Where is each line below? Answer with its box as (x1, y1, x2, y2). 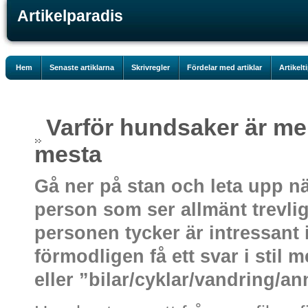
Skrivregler (131, 63, 170, 71)
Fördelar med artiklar (187, 63, 262, 71)
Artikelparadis (17, 7, 123, 25)
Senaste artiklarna (49, 63, 114, 71)
